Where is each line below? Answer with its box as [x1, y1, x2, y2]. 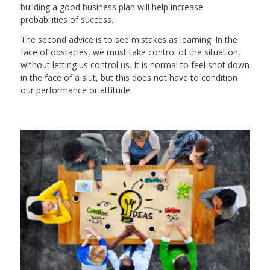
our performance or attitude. [20, 84, 132, 96]
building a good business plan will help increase [20, 1, 203, 13]
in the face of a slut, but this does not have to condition [20, 71, 237, 83]
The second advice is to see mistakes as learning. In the [20, 33, 237, 45]
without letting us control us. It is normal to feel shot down [20, 58, 250, 71]
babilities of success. [33, 14, 113, 25]
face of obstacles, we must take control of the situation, [20, 46, 240, 58]
